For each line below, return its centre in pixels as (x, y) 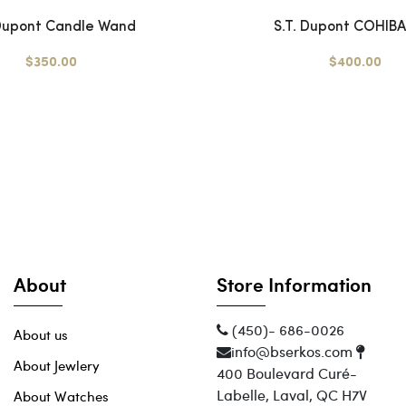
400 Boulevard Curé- (287, 373)
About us (41, 335)
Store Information (294, 285)
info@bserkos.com (294, 352)
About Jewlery (57, 366)
